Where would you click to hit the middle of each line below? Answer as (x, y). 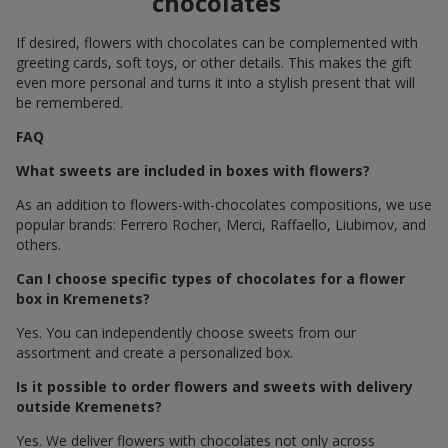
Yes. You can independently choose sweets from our (186, 333)
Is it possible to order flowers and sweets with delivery (214, 387)
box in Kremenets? (83, 299)
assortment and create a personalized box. (154, 353)
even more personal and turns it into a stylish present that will (215, 83)
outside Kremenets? (89, 407)
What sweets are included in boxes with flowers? (193, 171)
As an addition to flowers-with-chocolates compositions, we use (224, 205)
